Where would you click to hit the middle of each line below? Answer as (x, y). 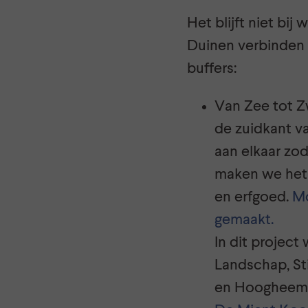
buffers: (212, 69)
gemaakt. (244, 220)
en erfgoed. (253, 197)
